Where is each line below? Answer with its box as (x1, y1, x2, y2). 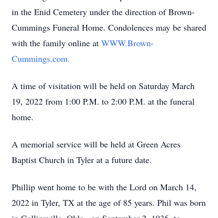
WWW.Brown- (101, 37, 154, 49)
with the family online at (12, 37, 101, 49)
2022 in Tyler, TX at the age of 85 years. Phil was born (12, 197, 206, 208)
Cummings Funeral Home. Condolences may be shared (12, 21, 206, 33)
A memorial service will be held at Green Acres (12, 138, 181, 150)
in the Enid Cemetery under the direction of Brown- (12, 6, 195, 18)
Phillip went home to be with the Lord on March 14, (12, 181, 197, 193)
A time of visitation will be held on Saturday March (12, 80, 195, 91)
